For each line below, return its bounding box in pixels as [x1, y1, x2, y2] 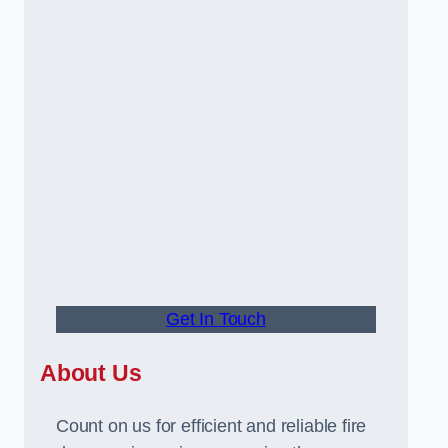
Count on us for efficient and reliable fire [56, 416, 367, 436]
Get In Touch [166, 309, 266, 329]
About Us [40, 360, 142, 386]
